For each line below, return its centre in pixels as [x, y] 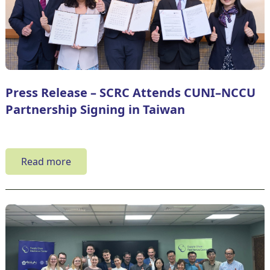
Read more [46, 161]
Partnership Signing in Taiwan [95, 109]
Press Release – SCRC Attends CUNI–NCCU [130, 92]
